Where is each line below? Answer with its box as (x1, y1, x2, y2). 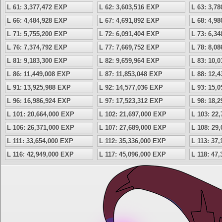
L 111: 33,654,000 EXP (7, 137, 73, 145)
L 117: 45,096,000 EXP (99, 151, 166, 158)
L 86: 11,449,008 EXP (7, 70, 70, 78)
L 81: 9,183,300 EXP (7, 57, 67, 64)
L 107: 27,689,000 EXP (99, 124, 166, 131)
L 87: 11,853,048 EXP (99, 70, 163, 78)
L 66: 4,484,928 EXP (7, 17, 67, 24)
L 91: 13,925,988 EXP (7, 84, 71, 91)
